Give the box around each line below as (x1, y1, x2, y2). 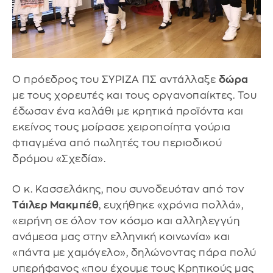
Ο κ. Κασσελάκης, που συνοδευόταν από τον (12, 183, 244, 194)
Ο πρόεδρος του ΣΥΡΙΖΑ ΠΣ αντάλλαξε (12, 74, 219, 85)
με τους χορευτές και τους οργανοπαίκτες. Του (12, 90, 257, 101)
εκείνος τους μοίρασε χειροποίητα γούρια (12, 122, 231, 133)
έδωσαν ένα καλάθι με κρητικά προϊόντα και (12, 106, 244, 117)
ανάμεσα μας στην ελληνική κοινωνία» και (12, 231, 230, 242)
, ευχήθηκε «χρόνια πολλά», (99, 199, 243, 210)
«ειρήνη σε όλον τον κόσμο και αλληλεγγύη (12, 215, 239, 226)
